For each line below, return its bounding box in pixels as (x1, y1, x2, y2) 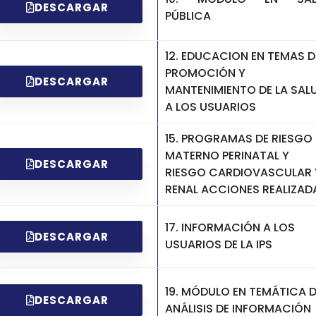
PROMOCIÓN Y (165, 64, 245, 81)
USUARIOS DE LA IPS (165, 236, 272, 253)
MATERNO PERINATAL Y (165, 147, 289, 164)
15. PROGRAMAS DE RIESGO (165, 130, 312, 147)
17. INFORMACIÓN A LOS (165, 219, 295, 236)
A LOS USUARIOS (165, 98, 256, 115)
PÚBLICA (165, 7, 211, 24)
